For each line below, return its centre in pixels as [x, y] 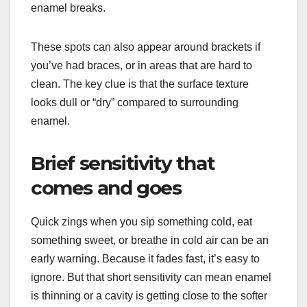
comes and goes [106, 188]
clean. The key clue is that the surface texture [140, 84]
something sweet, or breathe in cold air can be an [150, 241]
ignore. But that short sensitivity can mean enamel [151, 278]
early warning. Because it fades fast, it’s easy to [145, 259]
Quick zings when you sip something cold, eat [142, 222]
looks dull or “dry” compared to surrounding [135, 103]
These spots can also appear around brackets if [146, 47]
